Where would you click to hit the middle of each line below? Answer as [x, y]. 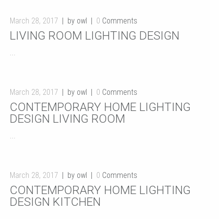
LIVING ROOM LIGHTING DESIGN [95, 36]
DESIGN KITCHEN [55, 202]
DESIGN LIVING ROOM [67, 119]
